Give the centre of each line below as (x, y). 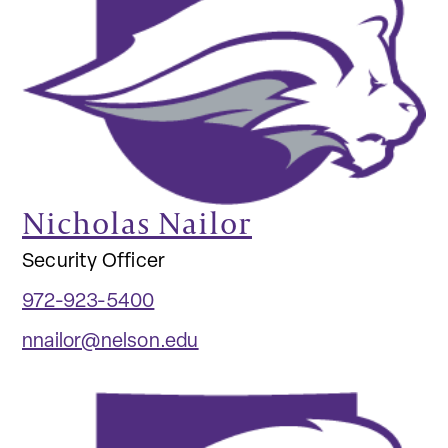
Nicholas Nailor (137, 223)
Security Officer (94, 262)
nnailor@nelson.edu (110, 342)
